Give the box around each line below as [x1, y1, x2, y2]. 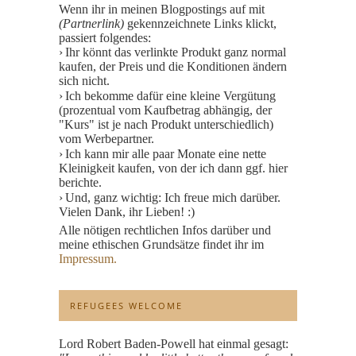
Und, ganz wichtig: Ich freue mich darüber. [65, 191, 281, 204]
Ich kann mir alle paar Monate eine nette [65, 147, 266, 161]
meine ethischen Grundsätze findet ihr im [59, 238, 264, 251]
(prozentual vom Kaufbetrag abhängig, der [59, 103, 272, 117]
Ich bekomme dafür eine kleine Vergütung [65, 89, 276, 103]
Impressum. [59, 252, 117, 265]
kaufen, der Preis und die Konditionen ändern [59, 60, 287, 73]
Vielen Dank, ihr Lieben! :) [59, 205, 195, 219]
